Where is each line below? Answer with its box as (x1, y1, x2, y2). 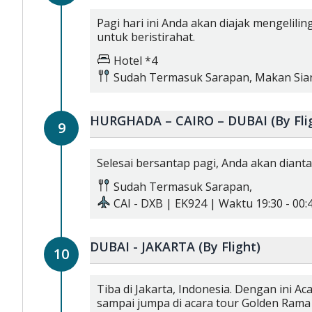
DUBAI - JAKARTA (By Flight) (198, 238, 260, 255)
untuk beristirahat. (97, 29, 195, 45)
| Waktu (207, 196, 253, 211)
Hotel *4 (114, 53, 157, 68)
